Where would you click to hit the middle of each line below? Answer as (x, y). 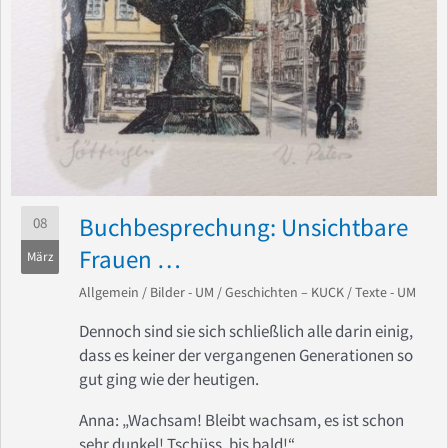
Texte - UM (385, 291)
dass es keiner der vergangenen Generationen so (246, 354)
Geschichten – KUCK (284, 291)
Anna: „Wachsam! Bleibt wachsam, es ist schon (241, 420)
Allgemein (109, 291)
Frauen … (130, 258)
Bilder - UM (182, 291)
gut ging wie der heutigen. (169, 378)
